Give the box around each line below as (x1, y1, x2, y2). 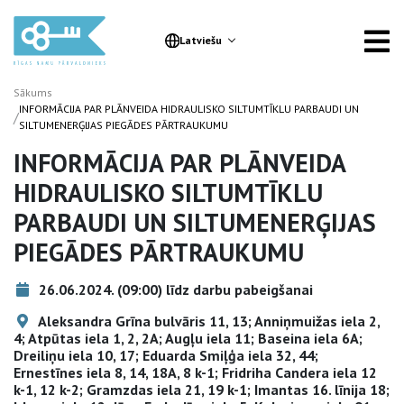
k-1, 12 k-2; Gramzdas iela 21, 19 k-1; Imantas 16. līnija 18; (14, 381, 390, 399)
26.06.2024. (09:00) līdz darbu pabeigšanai (35, 280, 313, 298)
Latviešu (179, 33, 222, 47)
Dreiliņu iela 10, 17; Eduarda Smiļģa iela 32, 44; (14, 346, 318, 364)
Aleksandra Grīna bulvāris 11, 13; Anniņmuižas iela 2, (35, 312, 380, 330)
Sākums (14, 86, 52, 99)
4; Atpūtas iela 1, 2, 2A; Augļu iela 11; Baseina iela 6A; (14, 329, 363, 347)
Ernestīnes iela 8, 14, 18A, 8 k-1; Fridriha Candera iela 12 (14, 363, 377, 381)
